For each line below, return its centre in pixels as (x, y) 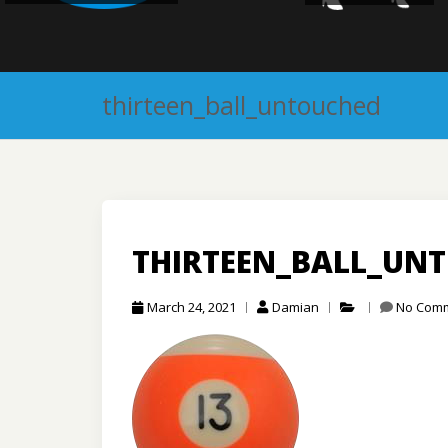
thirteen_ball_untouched (241, 105)
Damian (295, 307)
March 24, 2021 (191, 307)
